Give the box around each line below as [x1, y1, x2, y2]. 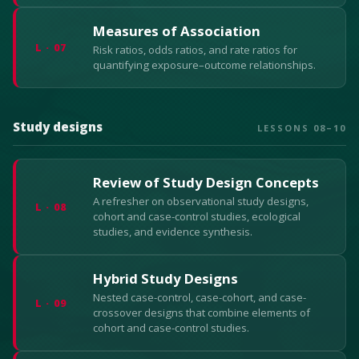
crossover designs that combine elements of [93, 305, 310, 320]
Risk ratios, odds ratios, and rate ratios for [93, 42, 297, 57]
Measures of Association [93, 22, 260, 40]
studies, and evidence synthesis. [93, 224, 252, 239]
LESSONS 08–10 [256, 122, 346, 134]
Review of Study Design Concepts [93, 173, 319, 192]
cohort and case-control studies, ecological [93, 209, 301, 224]
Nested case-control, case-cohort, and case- [93, 290, 306, 305]
